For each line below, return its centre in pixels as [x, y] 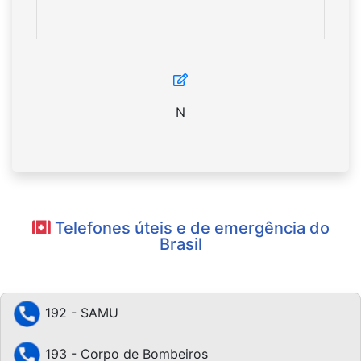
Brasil [180, 245]
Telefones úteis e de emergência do [190, 228]
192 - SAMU [80, 313]
